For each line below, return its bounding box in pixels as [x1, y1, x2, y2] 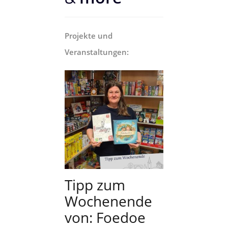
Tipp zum [65, 175, 125, 194]
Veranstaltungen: [65, 46, 129, 57]
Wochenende [65, 191, 152, 211]
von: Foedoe [65, 207, 146, 227]
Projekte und [65, 30, 112, 41]
